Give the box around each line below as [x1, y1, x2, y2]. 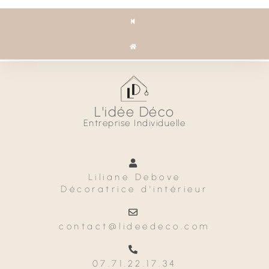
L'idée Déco [94, 103, 175, 120]
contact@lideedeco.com [59, 220, 210, 232]
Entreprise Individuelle [83, 117, 186, 128]
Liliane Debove [88, 171, 181, 183]
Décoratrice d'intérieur [61, 183, 208, 195]
